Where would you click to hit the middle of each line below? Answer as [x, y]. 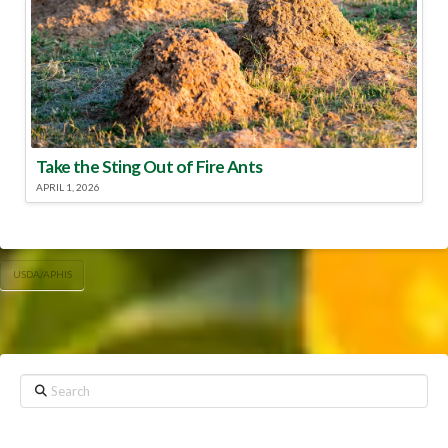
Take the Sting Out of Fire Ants [149, 166]
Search [42, 386]
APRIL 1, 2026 [68, 186]
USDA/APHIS [42, 273]
